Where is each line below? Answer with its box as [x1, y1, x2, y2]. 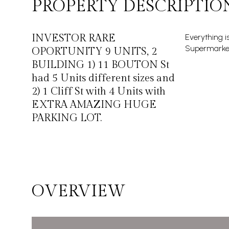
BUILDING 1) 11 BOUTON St [32, 59, 169, 71]
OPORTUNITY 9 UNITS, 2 [32, 45, 157, 58]
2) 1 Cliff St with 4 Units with [32, 85, 166, 98]
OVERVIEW [32, 181, 125, 201]
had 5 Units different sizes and [32, 72, 175, 84]
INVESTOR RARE [32, 32, 116, 44]
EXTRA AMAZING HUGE [32, 99, 156, 111]
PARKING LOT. [32, 112, 102, 124]
